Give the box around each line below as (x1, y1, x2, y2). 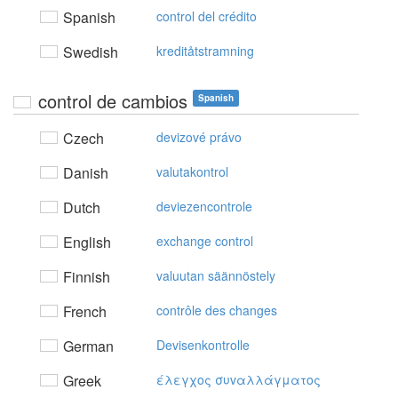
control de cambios (38, 88, 187, 114)
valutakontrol (156, 163, 228, 180)
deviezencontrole (156, 197, 252, 215)
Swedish (60, 42, 118, 62)
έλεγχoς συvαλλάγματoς (156, 370, 321, 388)
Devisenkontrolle (156, 336, 250, 354)
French (60, 301, 107, 322)
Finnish (60, 267, 110, 287)
